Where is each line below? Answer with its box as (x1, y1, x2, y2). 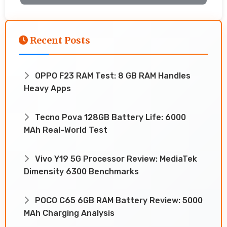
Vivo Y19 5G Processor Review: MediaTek (33, 154, 197, 164)
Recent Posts (28, 34, 90, 46)
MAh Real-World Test (24, 125, 107, 135)
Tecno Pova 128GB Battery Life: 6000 (33, 112, 186, 122)
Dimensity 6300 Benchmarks (24, 166, 139, 176)
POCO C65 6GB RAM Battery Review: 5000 (33, 195, 203, 205)
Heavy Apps (24, 83, 71, 93)
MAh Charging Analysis (24, 208, 115, 218)
